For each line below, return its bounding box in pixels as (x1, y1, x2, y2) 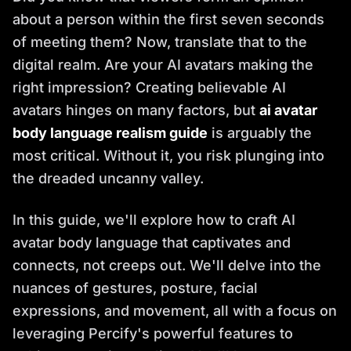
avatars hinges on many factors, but (13, 101, 259, 118)
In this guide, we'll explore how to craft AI (13, 211, 295, 228)
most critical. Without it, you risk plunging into (13, 147, 324, 164)
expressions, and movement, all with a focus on (13, 302, 337, 319)
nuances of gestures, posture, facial (13, 279, 258, 296)
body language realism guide (13, 124, 208, 141)
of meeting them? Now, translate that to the (13, 33, 307, 50)
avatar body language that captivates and (13, 233, 291, 251)
